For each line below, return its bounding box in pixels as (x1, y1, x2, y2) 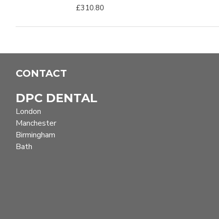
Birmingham (16, 130, 55, 140)
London (16, 106, 41, 117)
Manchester (16, 118, 56, 129)
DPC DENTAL (16, 91, 97, 105)
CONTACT (16, 67, 67, 79)
